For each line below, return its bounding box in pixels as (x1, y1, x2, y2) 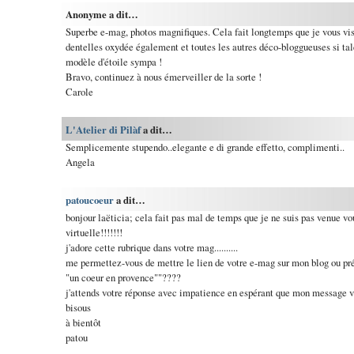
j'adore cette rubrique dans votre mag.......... (65, 239, 238, 254)
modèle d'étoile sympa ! (65, 54, 162, 69)
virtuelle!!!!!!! (65, 224, 122, 239)
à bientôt (65, 314, 101, 330)
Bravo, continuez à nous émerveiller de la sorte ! (65, 69, 262, 84)
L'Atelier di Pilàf (65, 122, 141, 137)
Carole (65, 84, 93, 99)
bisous (65, 299, 91, 314)
